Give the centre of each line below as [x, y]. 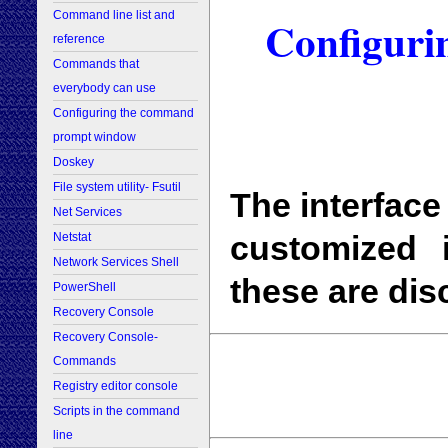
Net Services [87, 212]
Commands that [96, 64]
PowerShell [84, 287]
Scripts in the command [116, 411]
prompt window [94, 137]
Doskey [73, 162]
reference [79, 39]
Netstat [72, 237]
